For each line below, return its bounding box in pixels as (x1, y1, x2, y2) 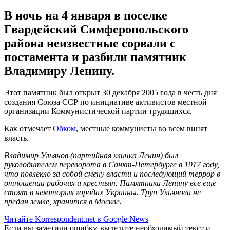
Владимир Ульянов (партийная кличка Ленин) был (4, 150, 178, 160)
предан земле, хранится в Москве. (4, 197, 122, 206)
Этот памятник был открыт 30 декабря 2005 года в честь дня (4, 88, 217, 97)
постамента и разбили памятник (4, 50, 186, 64)
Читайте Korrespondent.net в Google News (4, 214, 148, 223)
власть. (4, 133, 29, 142)
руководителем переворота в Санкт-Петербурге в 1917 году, (4, 160, 219, 169)
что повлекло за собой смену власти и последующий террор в (4, 169, 220, 178)
